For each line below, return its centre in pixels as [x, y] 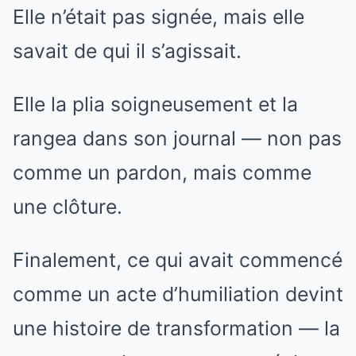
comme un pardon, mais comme [162, 173]
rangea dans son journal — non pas [177, 139]
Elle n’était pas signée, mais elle [159, 17]
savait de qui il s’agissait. [127, 51]
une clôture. [68, 207]
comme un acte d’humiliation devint [178, 294]
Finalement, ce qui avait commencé [178, 260]
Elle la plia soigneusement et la [155, 104]
